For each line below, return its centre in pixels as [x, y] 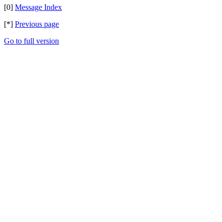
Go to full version [31, 41]
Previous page [37, 24]
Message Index [38, 7]
